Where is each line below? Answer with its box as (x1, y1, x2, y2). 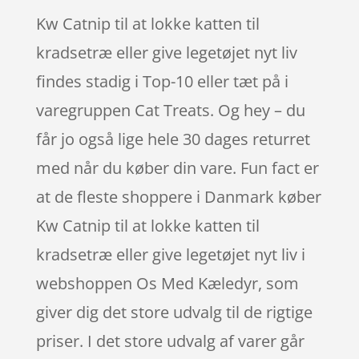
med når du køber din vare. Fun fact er (35, 156, 319, 179)
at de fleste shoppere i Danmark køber (35, 185, 321, 208)
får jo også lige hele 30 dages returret (35, 127, 310, 150)
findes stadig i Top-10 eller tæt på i (35, 70, 288, 92)
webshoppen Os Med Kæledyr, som (35, 272, 299, 294)
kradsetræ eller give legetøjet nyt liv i (35, 243, 305, 265)
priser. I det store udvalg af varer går (35, 329, 305, 352)
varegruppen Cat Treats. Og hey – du (35, 99, 305, 121)
